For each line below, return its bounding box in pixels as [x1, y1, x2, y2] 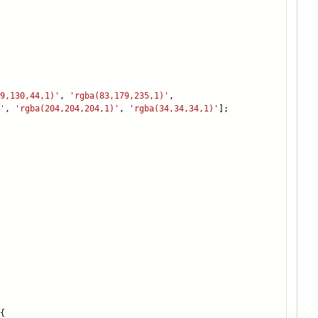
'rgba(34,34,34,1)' [129, 104, 219, 114]
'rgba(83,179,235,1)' [70, 91, 169, 102]
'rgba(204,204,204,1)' [15, 104, 119, 114]
